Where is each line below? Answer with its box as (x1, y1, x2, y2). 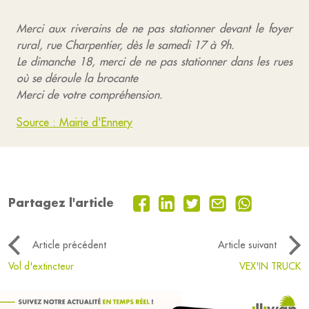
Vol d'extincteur (8, 260, 74, 273)
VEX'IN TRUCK (239, 260, 301, 273)
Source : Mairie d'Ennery (17, 115, 132, 129)
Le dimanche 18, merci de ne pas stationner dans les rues (17, 54, 292, 68)
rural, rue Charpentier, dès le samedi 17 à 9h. (17, 38, 235, 52)
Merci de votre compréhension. (17, 88, 163, 101)
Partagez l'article (8, 195, 114, 210)
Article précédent (32, 239, 106, 252)
